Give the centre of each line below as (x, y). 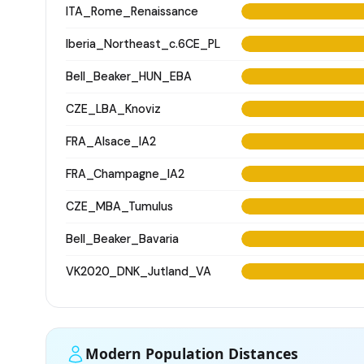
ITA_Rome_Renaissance (132, 11)
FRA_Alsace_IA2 (111, 141)
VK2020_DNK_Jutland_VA (139, 271)
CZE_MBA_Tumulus (119, 206)
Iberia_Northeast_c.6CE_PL (143, 43)
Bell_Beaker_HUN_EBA (129, 76)
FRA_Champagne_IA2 (125, 173)
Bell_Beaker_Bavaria (122, 238)
